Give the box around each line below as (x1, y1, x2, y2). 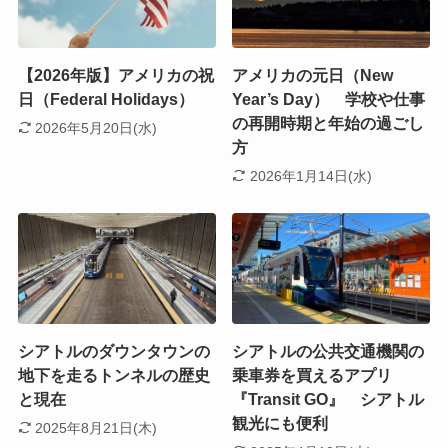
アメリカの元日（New (232, 67, 394, 84)
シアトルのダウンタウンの (17, 343, 210, 361)
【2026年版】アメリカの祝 (17, 67, 214, 84)
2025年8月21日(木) (35, 419, 158, 436)
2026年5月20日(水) (35, 119, 158, 136)
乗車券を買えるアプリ (232, 367, 393, 385)
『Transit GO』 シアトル (232, 391, 425, 409)
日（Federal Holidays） (17, 91, 194, 108)
